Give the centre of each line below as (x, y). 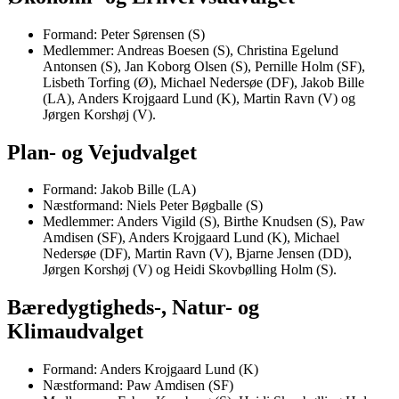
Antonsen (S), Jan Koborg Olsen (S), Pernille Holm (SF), (204, 66)
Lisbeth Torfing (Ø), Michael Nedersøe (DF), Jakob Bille (204, 82)
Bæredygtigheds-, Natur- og (133, 308)
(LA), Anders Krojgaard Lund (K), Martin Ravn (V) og (199, 98)
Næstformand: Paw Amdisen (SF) (138, 386)
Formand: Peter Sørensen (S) (124, 34)
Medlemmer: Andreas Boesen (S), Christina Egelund (191, 50)
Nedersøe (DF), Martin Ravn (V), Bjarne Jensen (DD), (197, 254)
